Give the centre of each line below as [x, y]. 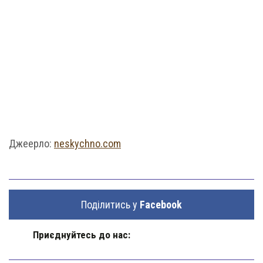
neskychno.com [87, 144]
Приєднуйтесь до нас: [82, 235]
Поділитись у [110, 205]
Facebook [161, 205]
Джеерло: [31, 144]
